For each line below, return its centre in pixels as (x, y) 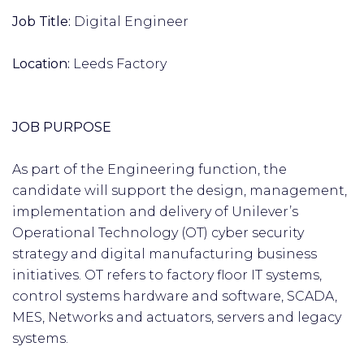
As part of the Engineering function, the (149, 169)
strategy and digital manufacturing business (165, 254)
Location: (43, 64)
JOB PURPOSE (63, 127)
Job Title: (43, 22)
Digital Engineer (131, 22)
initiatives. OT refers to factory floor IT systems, (167, 275)
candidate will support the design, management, (180, 191)
